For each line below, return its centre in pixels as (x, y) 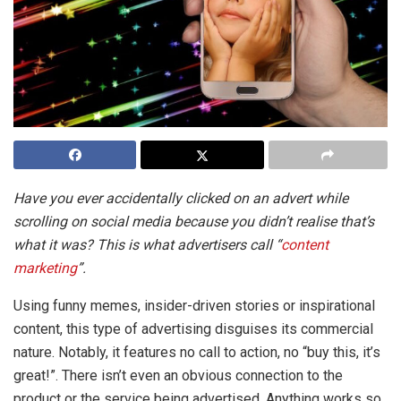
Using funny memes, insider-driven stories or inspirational (194, 305)
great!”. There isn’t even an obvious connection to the (178, 375)
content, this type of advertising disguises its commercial (193, 328)
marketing (45, 268)
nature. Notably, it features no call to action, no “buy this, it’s (197, 352)
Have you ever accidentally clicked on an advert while (181, 198)
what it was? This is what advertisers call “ (147, 244)
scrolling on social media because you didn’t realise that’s (194, 221)
